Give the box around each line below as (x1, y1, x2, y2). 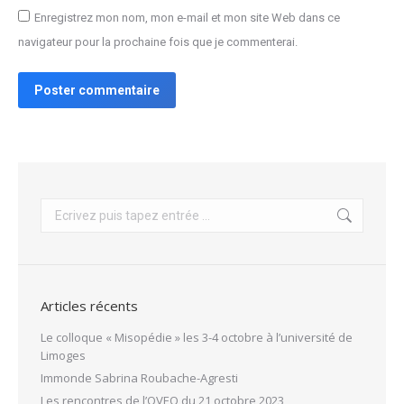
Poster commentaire (34, 83, 160, 98)
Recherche (40, 198, 98, 216)
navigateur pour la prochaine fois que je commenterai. (18, 35, 298, 50)
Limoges (41, 347, 86, 364)
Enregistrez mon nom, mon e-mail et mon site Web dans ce (34, 11, 340, 25)
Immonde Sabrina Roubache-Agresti (41, 370, 238, 387)
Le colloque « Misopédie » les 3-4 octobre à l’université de (41, 329, 353, 346)
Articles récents (41, 297, 138, 316)
